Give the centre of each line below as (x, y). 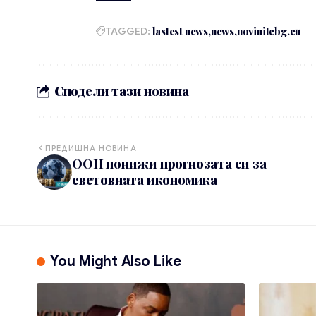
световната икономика (145, 180)
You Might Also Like (116, 262)
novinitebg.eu (269, 32)
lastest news (180, 32)
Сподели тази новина (122, 91)
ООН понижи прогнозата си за (169, 164)
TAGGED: (128, 31)
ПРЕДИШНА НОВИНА (91, 148)
